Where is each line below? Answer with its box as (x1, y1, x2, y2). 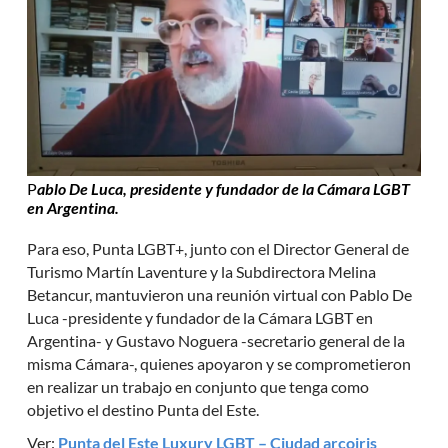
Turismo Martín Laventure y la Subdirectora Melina (27, 261, 377, 281)
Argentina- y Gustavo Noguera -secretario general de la (27, 330, 406, 350)
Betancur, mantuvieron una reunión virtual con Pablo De (27, 284, 413, 304)
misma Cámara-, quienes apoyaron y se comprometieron (27, 353, 412, 373)
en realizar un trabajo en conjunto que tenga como (27, 376, 370, 396)
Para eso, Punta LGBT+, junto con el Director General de (27, 238, 410, 258)
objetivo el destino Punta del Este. (27, 399, 260, 419)
